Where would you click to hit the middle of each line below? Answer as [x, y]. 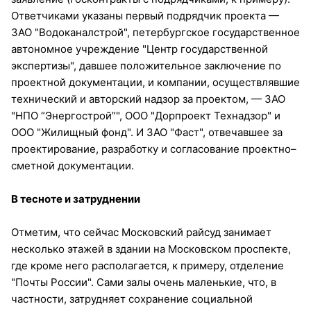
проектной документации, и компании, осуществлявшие [155, 82]
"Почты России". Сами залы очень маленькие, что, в [144, 282]
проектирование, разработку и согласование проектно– [154, 149]
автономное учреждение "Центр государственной [140, 49]
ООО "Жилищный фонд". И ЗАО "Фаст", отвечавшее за [147, 132]
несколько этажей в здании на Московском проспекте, [151, 249]
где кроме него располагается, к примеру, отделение [148, 265]
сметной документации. [73, 165]
